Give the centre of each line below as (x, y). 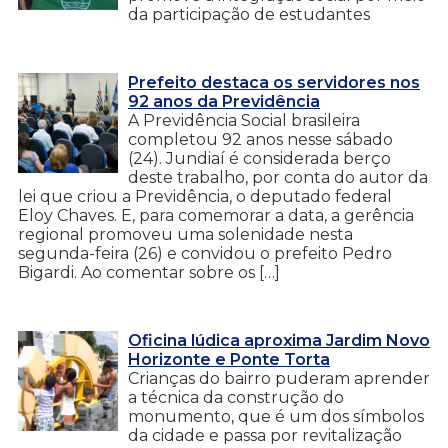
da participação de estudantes (249, 14)
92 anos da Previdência (224, 101)
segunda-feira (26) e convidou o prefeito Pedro (205, 253)
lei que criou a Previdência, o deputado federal (205, 196)
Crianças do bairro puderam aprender (279, 378)
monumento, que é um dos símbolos (276, 416)
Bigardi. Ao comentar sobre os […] (149, 272)
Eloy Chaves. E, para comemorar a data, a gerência (216, 215)
